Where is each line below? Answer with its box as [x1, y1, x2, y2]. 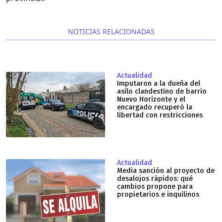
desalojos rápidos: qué [117, 174, 193, 183]
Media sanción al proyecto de [117, 166, 215, 175]
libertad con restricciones [117, 111, 203, 119]
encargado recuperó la [117, 103, 192, 111]
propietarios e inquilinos [117, 190, 199, 199]
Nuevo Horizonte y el [117, 95, 185, 104]
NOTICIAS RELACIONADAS [67, 26, 155, 36]
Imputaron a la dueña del [117, 79, 200, 88]
